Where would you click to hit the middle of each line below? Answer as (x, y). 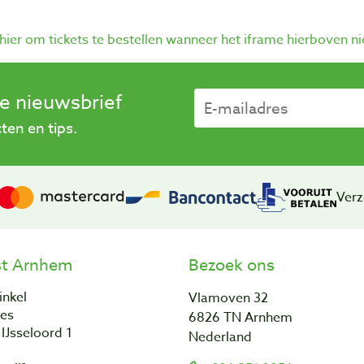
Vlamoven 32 (228, 298)
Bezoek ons (232, 265)
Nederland (220, 337)
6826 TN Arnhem (240, 317)
